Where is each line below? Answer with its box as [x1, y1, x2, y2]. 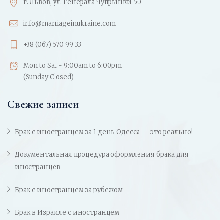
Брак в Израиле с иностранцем [15, 208, 119, 217]
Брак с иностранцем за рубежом [15, 186, 123, 194]
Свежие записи [7, 97, 79, 111]
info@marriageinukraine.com [23, 19, 116, 28]
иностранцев [15, 163, 60, 172]
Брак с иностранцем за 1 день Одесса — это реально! [15, 128, 192, 137]
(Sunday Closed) [23, 73, 74, 82]
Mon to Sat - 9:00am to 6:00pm [23, 61, 122, 70]
